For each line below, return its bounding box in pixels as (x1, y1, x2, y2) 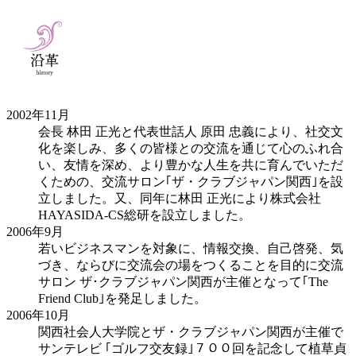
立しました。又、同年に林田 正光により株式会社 (38, 191, 321, 205)
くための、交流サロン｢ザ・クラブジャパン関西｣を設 (38, 174, 343, 188)
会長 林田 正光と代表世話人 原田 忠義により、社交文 (38, 124, 343, 138)
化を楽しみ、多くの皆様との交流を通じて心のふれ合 (38, 141, 343, 155)
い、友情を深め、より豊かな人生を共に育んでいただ (38, 157, 343, 172)
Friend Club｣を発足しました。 (38, 291, 207, 305)
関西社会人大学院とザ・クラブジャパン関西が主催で (38, 324, 343, 339)
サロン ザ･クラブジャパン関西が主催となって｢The (38, 274, 328, 288)
